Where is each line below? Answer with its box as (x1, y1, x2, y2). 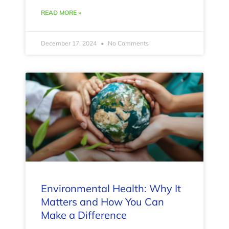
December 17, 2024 (41, 39, 98, 48)
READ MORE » (41, 9, 81, 17)
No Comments (106, 39, 149, 48)
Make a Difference (41, 209, 127, 222)
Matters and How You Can (41, 195, 164, 209)
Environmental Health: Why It (41, 182, 181, 195)
